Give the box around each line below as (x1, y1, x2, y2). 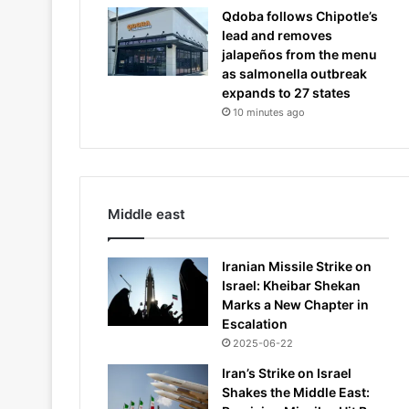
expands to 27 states (222, 85, 351, 100)
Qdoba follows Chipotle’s (222, 8, 378, 24)
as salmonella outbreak (222, 66, 367, 81)
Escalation (222, 316, 288, 331)
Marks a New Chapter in (222, 297, 369, 312)
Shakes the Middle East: (222, 384, 370, 400)
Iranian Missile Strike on (222, 258, 372, 274)
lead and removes (222, 27, 332, 43)
